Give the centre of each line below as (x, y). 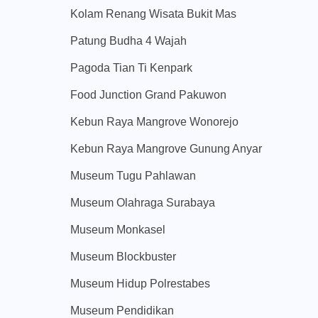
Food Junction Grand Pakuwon (148, 95)
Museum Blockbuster (123, 257)
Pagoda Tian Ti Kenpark (131, 68)
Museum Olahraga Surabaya (143, 203)
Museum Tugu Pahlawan (133, 176)
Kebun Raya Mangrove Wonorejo (154, 122)
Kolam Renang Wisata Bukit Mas (153, 14)
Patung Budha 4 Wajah (128, 41)
